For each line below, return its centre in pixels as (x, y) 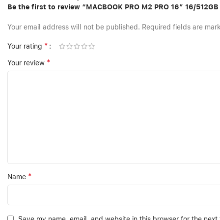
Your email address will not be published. (74, 27)
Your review (27, 63)
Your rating (26, 46)
